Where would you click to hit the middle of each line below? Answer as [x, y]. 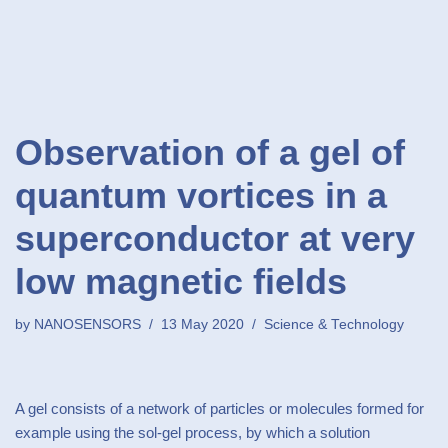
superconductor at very [215, 238]
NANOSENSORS [87, 324]
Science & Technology [334, 324]
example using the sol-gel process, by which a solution [192, 432]
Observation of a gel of [210, 152]
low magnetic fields [181, 281]
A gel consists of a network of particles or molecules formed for [219, 408]
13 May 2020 [202, 324]
